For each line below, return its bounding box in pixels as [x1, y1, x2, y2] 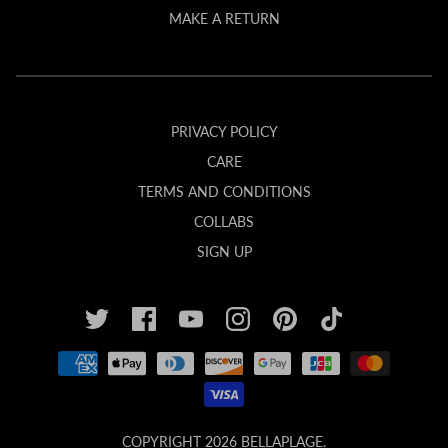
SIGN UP [196, 243, 252, 261]
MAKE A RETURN [168, 10, 280, 28]
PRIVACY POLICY [170, 123, 278, 141]
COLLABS [194, 213, 254, 231]
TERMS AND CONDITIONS [137, 183, 311, 201]
